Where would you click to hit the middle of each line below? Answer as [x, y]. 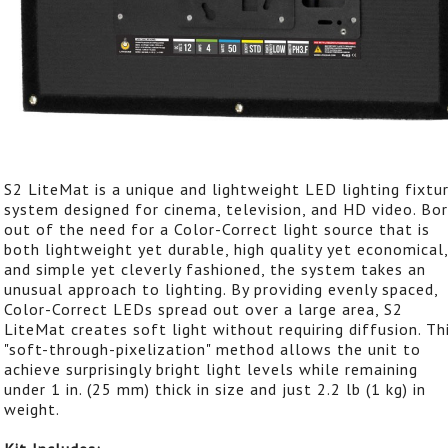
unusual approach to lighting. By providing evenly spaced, [221, 288]
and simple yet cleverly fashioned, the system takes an [215, 268]
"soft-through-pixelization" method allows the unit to [212, 348]
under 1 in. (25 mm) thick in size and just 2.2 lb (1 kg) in [215, 388]
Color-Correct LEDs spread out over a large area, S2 [203, 308]
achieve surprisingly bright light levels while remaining [211, 368]
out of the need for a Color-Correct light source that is [217, 228]
